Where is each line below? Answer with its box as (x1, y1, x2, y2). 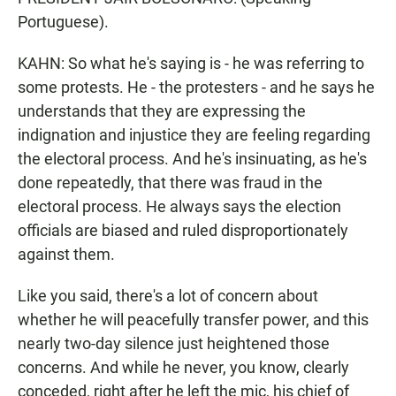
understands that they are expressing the (18, 102, 306, 120)
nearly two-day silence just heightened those (18, 334, 330, 353)
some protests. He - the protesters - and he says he (18, 78, 375, 96)
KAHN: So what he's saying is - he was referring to (18, 54, 364, 72)
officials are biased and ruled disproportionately (18, 221, 348, 240)
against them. (18, 245, 115, 263)
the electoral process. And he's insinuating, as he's (18, 149, 367, 168)
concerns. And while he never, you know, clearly (18, 358, 349, 377)
